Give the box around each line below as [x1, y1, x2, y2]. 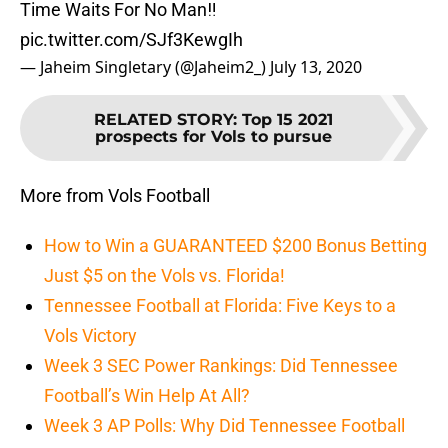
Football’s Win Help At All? [44, 385, 250, 407]
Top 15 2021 [241, 110, 333, 130]
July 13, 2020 [270, 56, 362, 79]
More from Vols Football [20, 185, 210, 207]
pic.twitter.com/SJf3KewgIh [20, 29, 243, 51]
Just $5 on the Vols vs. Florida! [44, 265, 285, 287]
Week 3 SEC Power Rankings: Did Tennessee [44, 355, 398, 377]
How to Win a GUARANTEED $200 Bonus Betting [44, 235, 427, 257]
